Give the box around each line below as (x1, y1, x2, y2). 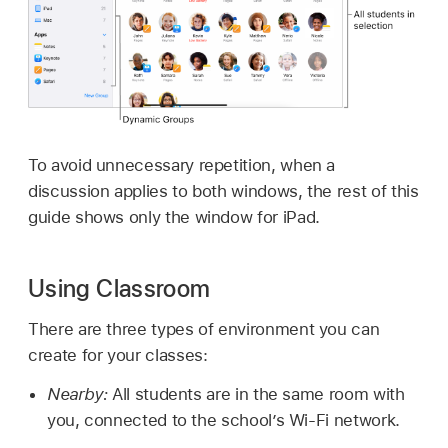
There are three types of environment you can (28, 318, 380, 339)
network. (329, 409, 400, 430)
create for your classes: (28, 344, 208, 365)
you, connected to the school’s (46, 409, 289, 430)
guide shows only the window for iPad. (28, 207, 320, 228)
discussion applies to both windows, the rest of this (28, 181, 419, 202)
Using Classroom (28, 274, 211, 304)
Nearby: (46, 383, 108, 404)
